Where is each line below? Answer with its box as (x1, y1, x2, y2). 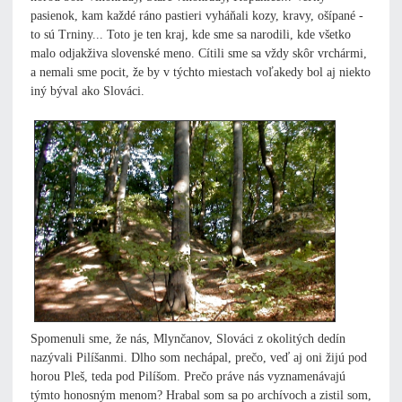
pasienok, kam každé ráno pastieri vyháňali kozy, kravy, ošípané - (31, 9, 363, 23)
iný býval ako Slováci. (31, 84, 144, 99)
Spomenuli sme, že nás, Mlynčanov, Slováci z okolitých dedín (31, 332, 345, 346)
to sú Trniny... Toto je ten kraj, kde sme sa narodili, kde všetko (31, 28, 351, 42)
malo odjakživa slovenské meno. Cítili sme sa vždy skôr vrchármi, (31, 47, 367, 61)
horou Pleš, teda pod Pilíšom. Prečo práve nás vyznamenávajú (31, 370, 345, 384)
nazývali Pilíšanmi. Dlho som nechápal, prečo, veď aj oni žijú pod (31, 351, 367, 365)
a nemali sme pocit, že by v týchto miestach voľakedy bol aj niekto (31, 66, 371, 80)
